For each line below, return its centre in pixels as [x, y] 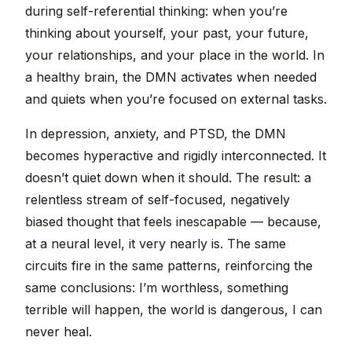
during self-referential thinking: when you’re [156, 11]
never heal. [59, 332]
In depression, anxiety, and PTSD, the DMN [156, 134]
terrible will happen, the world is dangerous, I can [174, 310]
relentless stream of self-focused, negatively [158, 200]
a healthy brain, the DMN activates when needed [171, 77]
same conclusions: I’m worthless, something [157, 288]
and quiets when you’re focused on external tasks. [176, 99]
